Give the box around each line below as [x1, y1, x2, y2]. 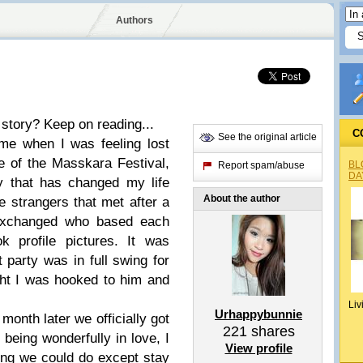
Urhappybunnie [215, 307, 302, 321]
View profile [224, 341, 293, 355]
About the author [203, 193, 280, 204]
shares [246, 323, 295, 340]
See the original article [218, 131, 317, 143]
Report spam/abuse [218, 160, 305, 171]
